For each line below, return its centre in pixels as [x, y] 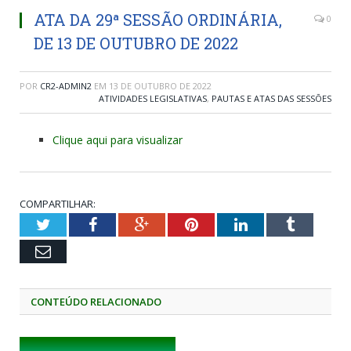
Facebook [127, 224]
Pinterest [225, 224]
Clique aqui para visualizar [118, 139]
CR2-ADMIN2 [66, 85]
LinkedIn [275, 224]
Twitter [73, 224]
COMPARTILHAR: [58, 203]
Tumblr [317, 224]
